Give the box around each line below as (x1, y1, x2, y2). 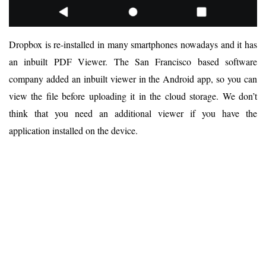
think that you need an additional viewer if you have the (9, 107, 257, 120)
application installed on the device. (9, 124, 138, 137)
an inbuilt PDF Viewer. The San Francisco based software (9, 55, 257, 68)
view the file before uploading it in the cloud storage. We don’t (9, 90, 257, 103)
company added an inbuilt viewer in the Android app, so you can (9, 72, 257, 85)
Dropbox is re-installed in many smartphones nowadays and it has (9, 38, 257, 51)
